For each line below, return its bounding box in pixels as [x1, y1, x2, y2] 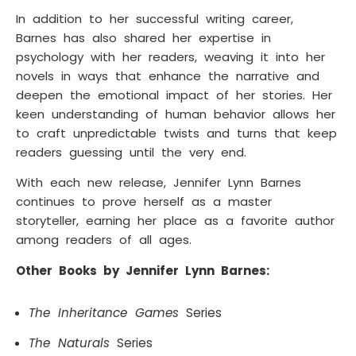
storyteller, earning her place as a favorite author [16, 212, 335, 230]
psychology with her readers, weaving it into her [16, 48, 325, 65]
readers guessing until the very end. [16, 143, 246, 161]
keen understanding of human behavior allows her [16, 105, 335, 122]
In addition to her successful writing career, [16, 10, 293, 27]
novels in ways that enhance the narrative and [16, 67, 319, 84]
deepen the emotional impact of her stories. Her [16, 86, 332, 103]
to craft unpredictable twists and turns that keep [16, 124, 337, 141]
